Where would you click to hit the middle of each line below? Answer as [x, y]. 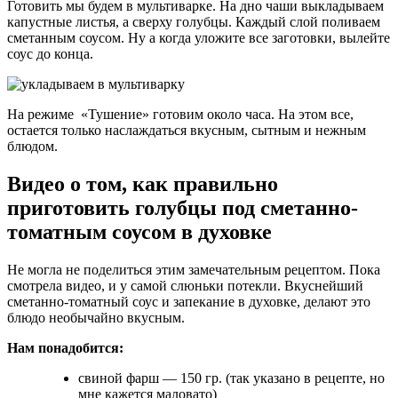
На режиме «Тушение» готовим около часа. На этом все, [180, 114]
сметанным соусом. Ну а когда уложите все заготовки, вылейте [199, 37]
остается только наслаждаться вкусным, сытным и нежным [187, 130]
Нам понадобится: [65, 347]
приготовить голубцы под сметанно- [183, 207]
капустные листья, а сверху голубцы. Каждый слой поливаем [194, 21]
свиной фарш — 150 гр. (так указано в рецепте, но [231, 378]
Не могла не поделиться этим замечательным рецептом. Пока [194, 269]
